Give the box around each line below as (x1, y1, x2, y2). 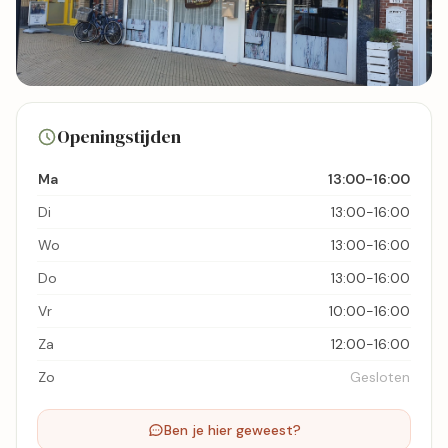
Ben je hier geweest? (163, 421, 301, 440)
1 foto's (97, 109, 144, 128)
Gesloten (350, 368, 410, 387)
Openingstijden (57, 124, 181, 150)
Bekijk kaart (64, 143, 140, 162)
